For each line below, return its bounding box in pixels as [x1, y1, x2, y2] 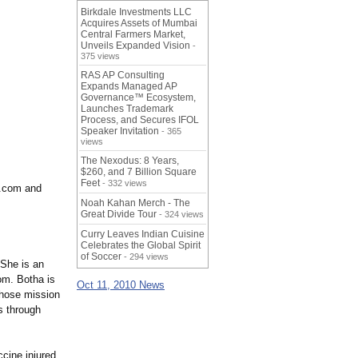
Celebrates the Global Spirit [81, 240, 201, 252]
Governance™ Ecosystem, [81, 92, 196, 104]
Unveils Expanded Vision [81, 40, 190, 52]
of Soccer [81, 251, 121, 263]
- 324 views [157, 209, 204, 220]
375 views [81, 51, 120, 62]
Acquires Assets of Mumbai [81, 18, 197, 30]
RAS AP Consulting [81, 70, 165, 82]
